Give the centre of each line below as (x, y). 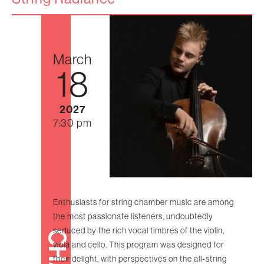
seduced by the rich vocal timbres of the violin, (139, 231)
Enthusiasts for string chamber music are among (143, 202)
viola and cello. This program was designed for (138, 245)
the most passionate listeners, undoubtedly (133, 217)
